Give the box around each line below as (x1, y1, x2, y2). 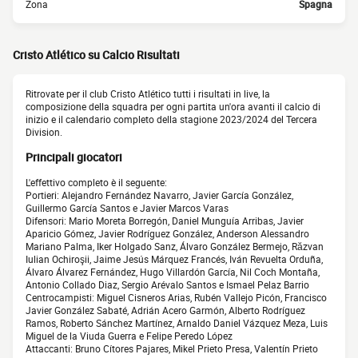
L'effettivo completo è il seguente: (26, 176, 167, 189)
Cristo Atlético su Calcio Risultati (13, 47, 180, 62)
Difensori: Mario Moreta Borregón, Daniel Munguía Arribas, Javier (26, 214, 304, 228)
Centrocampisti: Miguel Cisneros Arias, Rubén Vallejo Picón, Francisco (26, 291, 327, 304)
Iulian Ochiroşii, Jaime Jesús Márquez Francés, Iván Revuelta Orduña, (26, 253, 323, 266)
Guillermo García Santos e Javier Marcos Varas (26, 201, 229, 215)
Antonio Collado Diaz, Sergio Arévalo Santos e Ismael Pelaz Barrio (26, 278, 309, 292)
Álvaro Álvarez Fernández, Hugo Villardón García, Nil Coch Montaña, (26, 265, 320, 279)
